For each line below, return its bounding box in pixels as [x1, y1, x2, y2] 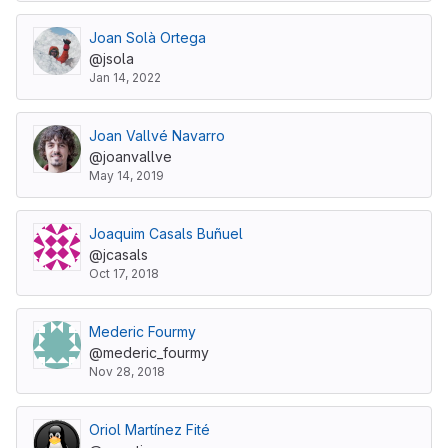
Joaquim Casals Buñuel [89, 225, 243, 242]
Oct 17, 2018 [89, 266, 159, 281]
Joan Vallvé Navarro [89, 127, 225, 144]
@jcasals [89, 246, 148, 263]
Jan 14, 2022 [89, 70, 161, 85]
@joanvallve [89, 148, 172, 165]
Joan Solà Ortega [89, 29, 206, 46]
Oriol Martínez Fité [89, 421, 210, 438]
